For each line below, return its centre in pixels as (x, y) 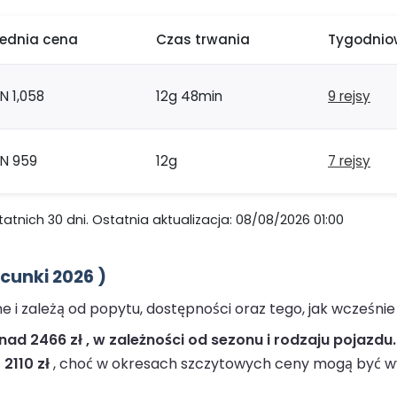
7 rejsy (349, 161)
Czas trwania (203, 40)
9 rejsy (349, 97)
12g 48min (189, 97)
